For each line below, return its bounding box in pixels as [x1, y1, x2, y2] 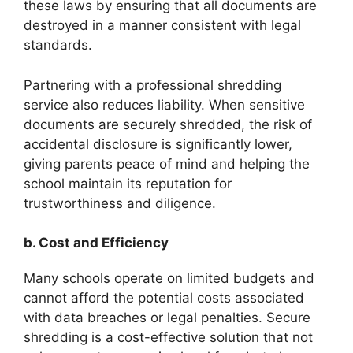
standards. [24, 37, 92, 54]
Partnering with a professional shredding [24, 76, 281, 93]
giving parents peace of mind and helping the [24, 155, 310, 172]
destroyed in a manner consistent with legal [24, 17, 301, 34]
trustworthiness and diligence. [24, 195, 216, 211]
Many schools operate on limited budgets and [24, 270, 314, 287]
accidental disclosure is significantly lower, [24, 136, 292, 152]
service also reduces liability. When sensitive [24, 96, 305, 113]
